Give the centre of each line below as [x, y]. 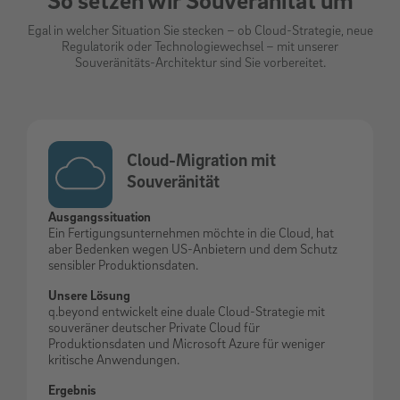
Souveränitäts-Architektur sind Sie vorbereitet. [200, 61]
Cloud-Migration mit [201, 160]
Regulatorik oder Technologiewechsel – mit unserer [200, 45]
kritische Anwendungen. [114, 358]
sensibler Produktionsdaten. [123, 264]
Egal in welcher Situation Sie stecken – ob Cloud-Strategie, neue [200, 29]
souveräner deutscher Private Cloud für [154, 326]
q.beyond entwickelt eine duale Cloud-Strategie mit [187, 310]
